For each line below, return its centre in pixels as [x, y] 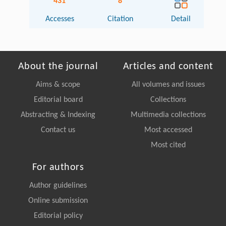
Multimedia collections [168, 115]
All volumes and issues [168, 85]
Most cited [168, 146]
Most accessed [168, 130]
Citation [120, 19]
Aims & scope [58, 85]
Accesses [60, 19]
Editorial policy [58, 216]
